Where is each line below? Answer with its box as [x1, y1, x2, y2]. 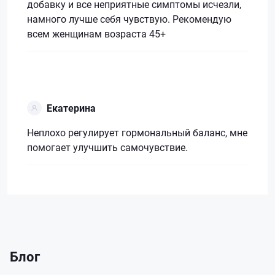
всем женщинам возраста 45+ [27, 26, 166, 40]
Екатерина [47, 101, 96, 114]
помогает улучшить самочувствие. [27, 140, 188, 153]
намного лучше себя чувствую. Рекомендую [27, 12, 231, 25]
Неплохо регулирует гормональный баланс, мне [27, 125, 247, 139]
